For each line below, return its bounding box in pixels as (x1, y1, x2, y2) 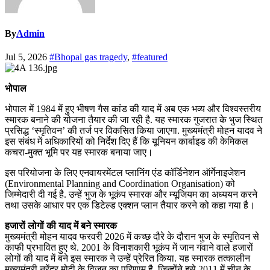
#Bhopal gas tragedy (49, 52, 127, 63)
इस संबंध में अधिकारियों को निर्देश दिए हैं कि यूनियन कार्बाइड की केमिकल (5, 136, 248, 147)
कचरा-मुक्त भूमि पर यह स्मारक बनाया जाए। (5, 147, 155, 158)
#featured (132, 52, 168, 63)
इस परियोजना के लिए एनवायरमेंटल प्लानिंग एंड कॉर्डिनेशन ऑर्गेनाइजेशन (5, 168, 245, 178)
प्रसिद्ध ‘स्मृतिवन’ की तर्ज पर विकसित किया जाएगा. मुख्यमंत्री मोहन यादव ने (5, 125, 262, 136)
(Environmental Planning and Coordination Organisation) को (5, 178, 235, 189)
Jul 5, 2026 (5, 52, 49, 63)
